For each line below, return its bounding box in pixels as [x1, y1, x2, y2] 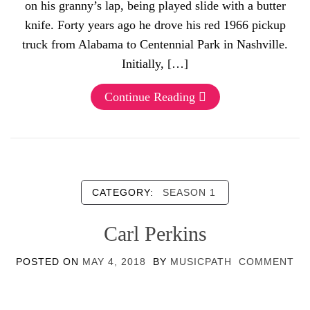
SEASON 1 [163, 187, 216, 198]
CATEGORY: [92, 187, 157, 198]
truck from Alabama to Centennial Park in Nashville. [22, 37, 288, 51]
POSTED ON [16, 256, 82, 267]
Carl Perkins [103, 222, 207, 245]
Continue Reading [104, 90, 195, 104]
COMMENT [239, 256, 294, 267]
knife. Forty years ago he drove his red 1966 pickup [24, 18, 286, 32]
